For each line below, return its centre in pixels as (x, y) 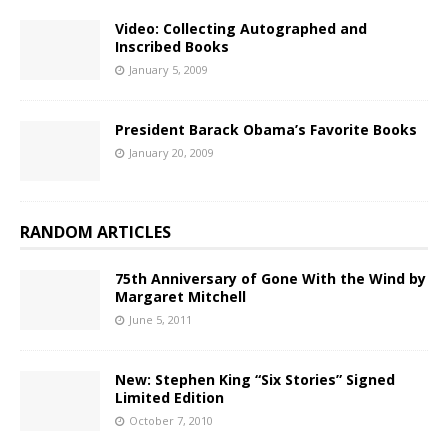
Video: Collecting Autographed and (241, 28)
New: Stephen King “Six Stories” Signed (255, 379)
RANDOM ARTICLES (95, 231)
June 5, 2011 (160, 319)
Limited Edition (169, 397)
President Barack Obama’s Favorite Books (266, 129)
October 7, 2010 (171, 420)
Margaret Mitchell (180, 296)
